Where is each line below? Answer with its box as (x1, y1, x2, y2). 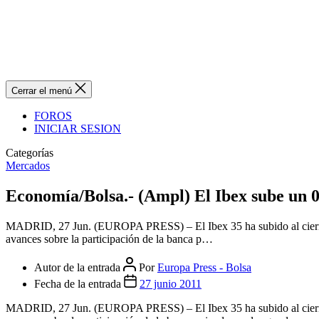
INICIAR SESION (34, 122, 121, 135)
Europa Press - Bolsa (157, 261, 251, 273)
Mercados (6, 159, 50, 172)
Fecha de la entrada (34, 277, 124, 290)
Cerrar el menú (11, 85, 72, 96)
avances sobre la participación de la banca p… (6, 232, 213, 245)
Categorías (6, 147, 53, 159)
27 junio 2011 (140, 277, 202, 290)
